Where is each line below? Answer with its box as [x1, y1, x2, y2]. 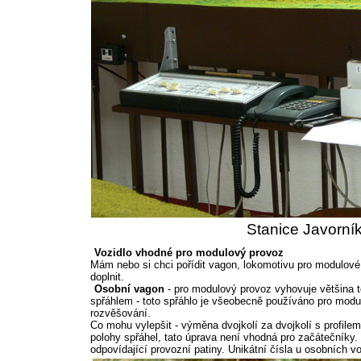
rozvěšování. [90, 307, 151, 319]
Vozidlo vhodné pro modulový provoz [94, 247, 284, 259]
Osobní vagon [94, 283, 164, 295]
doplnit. [90, 271, 124, 283]
